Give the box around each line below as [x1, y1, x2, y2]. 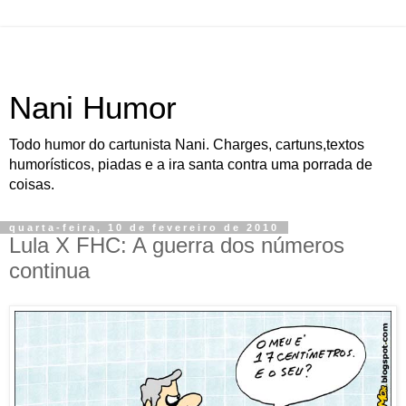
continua [9, 258, 90, 283]
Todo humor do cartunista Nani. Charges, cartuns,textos [9, 137, 364, 152]
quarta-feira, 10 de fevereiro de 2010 [9, 222, 279, 233]
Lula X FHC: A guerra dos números [9, 233, 344, 257]
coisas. [9, 177, 54, 192]
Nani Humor [9, 91, 177, 125]
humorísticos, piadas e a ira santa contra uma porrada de [9, 157, 372, 172]
